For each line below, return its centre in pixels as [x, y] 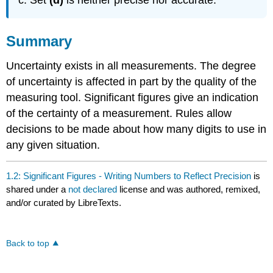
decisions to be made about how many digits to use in [136, 129]
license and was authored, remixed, [190, 189]
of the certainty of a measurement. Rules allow [119, 113]
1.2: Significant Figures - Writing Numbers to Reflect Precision [129, 175]
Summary [39, 41]
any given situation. [53, 145]
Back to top [28, 243]
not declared [94, 189]
